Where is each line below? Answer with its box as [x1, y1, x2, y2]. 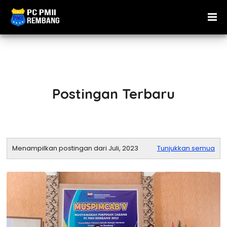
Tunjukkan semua [157, 143, 215, 153]
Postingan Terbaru [52, 85, 175, 102]
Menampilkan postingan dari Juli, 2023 [12, 143, 138, 153]
